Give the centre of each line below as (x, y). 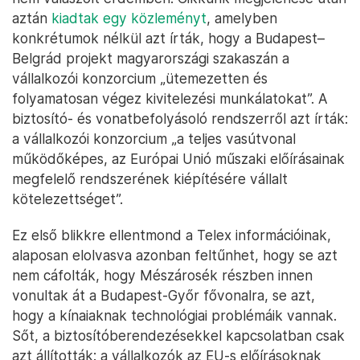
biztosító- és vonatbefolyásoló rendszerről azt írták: (180, 119)
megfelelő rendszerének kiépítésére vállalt (150, 179)
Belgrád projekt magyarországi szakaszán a (151, 59)
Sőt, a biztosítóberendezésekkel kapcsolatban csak (178, 336)
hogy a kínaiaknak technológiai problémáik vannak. (174, 316)
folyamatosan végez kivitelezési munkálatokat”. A (170, 99)
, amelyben (242, 18)
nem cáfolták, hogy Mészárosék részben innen (162, 276)
